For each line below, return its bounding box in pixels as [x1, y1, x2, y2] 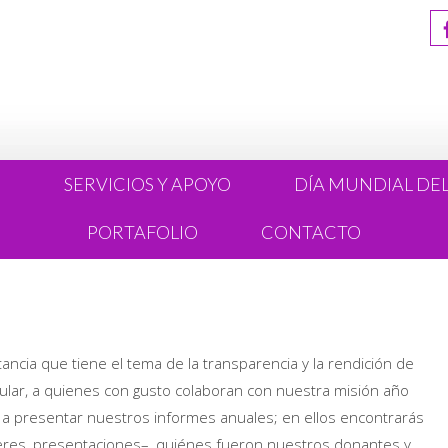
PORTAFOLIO [87, 221, 198, 243]
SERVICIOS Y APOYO [64, 173, 231, 195]
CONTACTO [261, 221, 361, 243]
